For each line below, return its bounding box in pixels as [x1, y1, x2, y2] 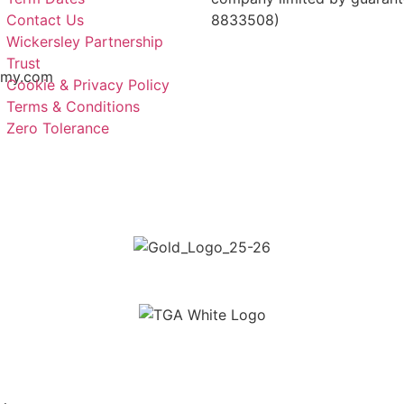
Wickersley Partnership [5, 32, 163, 51]
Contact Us [5, 11, 84, 30]
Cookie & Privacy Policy [5, 76, 170, 95]
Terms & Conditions [5, 97, 140, 116]
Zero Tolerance [5, 119, 109, 138]
